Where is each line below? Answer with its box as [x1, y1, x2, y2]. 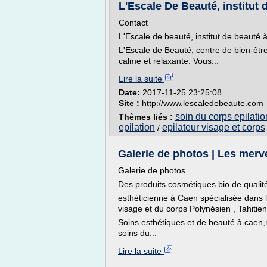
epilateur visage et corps [162, 122, 265, 132]
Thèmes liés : [119, 112, 175, 122]
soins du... [118, 228, 157, 238]
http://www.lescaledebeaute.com [142, 98, 263, 108]
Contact [119, 18, 148, 27]
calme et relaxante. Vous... [119, 56, 219, 66]
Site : [119, 98, 142, 108]
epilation [119, 122, 155, 132]
